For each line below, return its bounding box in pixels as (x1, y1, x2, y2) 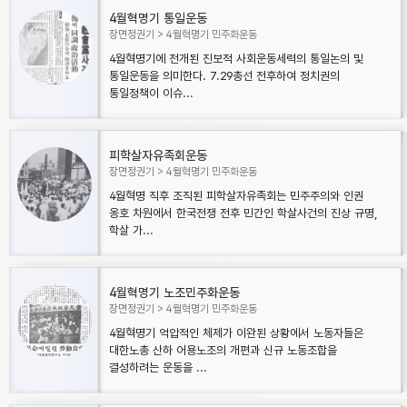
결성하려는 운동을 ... (109, 361, 207, 374)
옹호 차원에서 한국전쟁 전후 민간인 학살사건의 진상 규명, (109, 206, 378, 220)
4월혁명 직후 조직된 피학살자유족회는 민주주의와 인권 (109, 189, 363, 203)
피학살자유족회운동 (109, 148, 207, 163)
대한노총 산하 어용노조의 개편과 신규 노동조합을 (109, 343, 337, 357)
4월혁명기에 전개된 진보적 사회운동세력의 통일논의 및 (109, 52, 363, 65)
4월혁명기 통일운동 (109, 11, 207, 25)
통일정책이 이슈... (109, 86, 194, 100)
